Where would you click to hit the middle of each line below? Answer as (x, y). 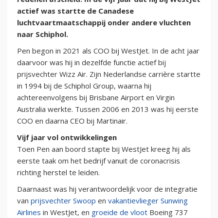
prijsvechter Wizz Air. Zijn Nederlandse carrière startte (109, 74)
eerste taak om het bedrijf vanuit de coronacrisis (99, 161)
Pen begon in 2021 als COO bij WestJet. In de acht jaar (108, 51)
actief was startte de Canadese (75, 11)
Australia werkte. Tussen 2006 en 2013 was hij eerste (108, 109)
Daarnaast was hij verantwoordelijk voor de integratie (107, 189)
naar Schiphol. (43, 34)
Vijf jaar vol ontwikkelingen (67, 137)
